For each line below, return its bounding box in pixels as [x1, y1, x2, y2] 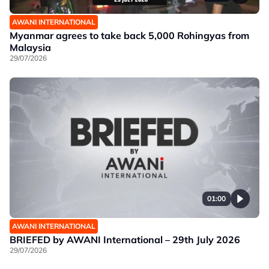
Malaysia [10, 41, 51, 54]
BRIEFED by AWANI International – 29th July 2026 [10, 234, 240, 246]
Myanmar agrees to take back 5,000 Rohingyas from [10, 29, 249, 42]
